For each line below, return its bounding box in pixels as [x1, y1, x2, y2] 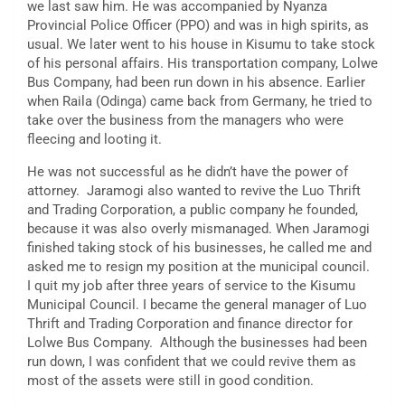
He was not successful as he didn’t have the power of [27, 164, 348, 181]
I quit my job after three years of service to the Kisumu [27, 278, 355, 295]
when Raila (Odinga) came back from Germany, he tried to [27, 93, 372, 110]
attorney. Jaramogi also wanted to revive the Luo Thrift [27, 183, 361, 200]
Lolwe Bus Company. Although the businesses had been [27, 334, 367, 352]
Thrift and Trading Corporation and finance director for [27, 316, 353, 333]
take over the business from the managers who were [27, 112, 344, 129]
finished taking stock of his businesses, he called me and [27, 240, 372, 257]
